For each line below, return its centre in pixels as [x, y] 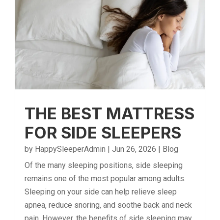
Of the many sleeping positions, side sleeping [104, 165]
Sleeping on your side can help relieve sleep [101, 192]
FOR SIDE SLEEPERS [103, 133]
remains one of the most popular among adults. [105, 179]
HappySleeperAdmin [70, 149]
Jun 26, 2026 [134, 149]
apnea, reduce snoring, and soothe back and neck [108, 205]
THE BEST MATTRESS [110, 114]
